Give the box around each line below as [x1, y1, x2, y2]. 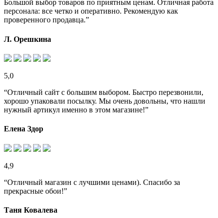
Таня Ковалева [4, 205, 57, 214]
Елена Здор [4, 125, 43, 133]
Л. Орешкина [4, 35, 51, 43]
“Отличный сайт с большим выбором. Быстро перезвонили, [4, 88, 203, 96]
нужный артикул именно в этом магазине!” [4, 106, 148, 114]
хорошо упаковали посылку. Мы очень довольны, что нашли [4, 97, 205, 105]
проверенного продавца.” [4, 16, 89, 24]
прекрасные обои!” [4, 186, 67, 195]
